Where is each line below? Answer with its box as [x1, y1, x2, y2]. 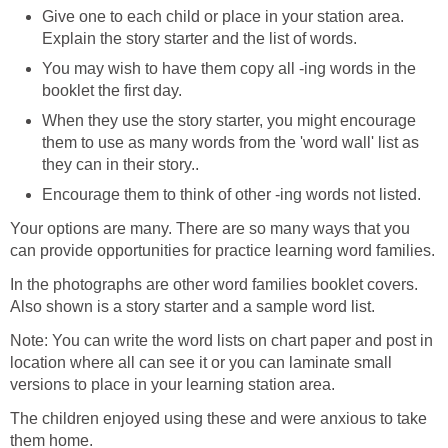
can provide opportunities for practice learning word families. [10, 242, 435, 260]
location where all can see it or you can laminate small [10, 354, 392, 372]
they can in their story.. [42, 156, 199, 174]
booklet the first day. [42, 82, 182, 100]
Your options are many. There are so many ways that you [10, 220, 410, 238]
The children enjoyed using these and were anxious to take [10, 410, 427, 428]
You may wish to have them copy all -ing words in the [42, 60, 416, 78]
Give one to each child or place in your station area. [42, 8, 404, 26]
